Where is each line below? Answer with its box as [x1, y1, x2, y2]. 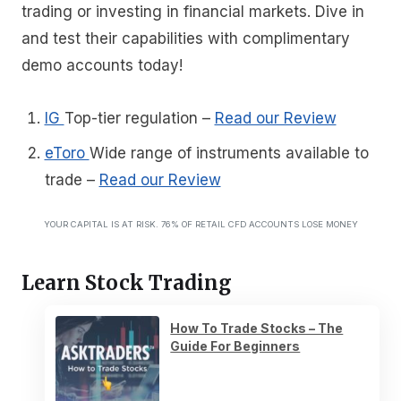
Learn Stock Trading [21, 269, 232, 295]
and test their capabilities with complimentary [21, 29, 350, 47]
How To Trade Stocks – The [170, 320, 344, 336]
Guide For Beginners [170, 337, 301, 354]
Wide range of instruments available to [89, 143, 369, 162]
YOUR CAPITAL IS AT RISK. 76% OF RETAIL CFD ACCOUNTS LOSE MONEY [43, 219, 358, 230]
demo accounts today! [21, 55, 183, 74]
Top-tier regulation [64, 109, 202, 128]
